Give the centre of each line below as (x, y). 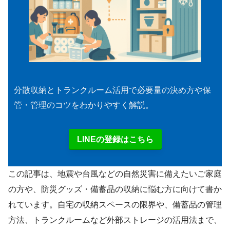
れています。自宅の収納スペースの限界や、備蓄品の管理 (115, 204)
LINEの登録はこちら (115, 139)
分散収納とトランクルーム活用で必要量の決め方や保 (112, 90)
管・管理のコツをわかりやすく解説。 (83, 105)
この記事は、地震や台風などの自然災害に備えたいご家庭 (115, 174)
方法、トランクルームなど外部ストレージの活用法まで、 (115, 220)
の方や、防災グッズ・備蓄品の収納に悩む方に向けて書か (115, 189)
